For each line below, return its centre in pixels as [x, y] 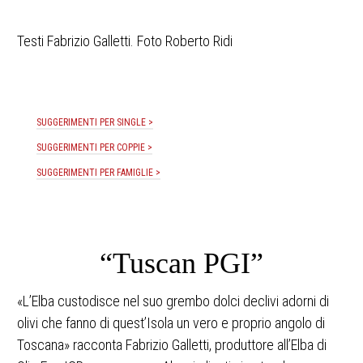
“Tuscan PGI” [181, 264]
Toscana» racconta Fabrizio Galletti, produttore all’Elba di [172, 345]
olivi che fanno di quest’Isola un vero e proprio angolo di [171, 323]
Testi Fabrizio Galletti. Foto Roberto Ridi [125, 41]
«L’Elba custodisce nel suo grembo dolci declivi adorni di [173, 301]
